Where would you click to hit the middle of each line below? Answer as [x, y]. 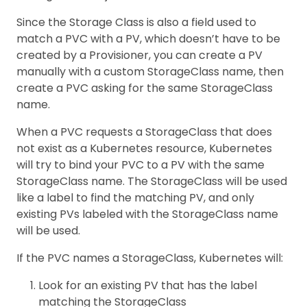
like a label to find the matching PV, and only [135, 197]
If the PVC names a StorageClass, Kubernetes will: [150, 258]
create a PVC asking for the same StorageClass [145, 88]
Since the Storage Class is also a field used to [136, 22]
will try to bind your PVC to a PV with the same [140, 164]
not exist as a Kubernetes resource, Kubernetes [144, 148]
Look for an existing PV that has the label [148, 285]
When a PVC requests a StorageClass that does [144, 132]
